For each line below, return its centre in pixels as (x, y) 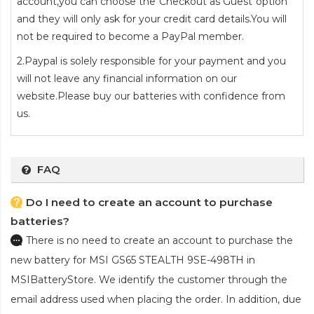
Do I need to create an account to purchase (149, 203)
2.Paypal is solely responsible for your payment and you (151, 61)
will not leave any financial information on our (127, 79)
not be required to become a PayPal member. (130, 37)
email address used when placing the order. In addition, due (156, 300)
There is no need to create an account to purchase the (159, 241)
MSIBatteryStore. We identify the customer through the (149, 280)
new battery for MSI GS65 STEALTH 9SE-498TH (127, 260)
